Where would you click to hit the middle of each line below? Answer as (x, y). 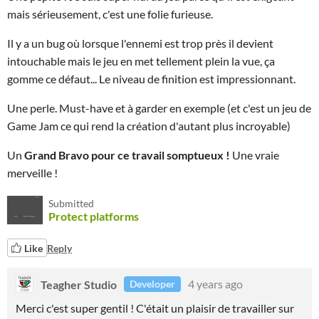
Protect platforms (94, 216)
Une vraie (256, 155)
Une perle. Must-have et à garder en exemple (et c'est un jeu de (159, 108)
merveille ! (33, 173)
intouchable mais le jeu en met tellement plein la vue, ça (141, 61)
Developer (152, 284)
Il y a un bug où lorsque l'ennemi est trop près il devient (140, 43)
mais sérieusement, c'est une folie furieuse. (111, 14)
